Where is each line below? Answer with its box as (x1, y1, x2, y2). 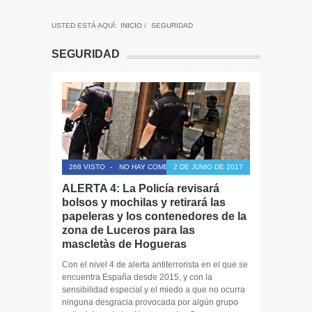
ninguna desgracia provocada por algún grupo (62, 297, 238, 308)
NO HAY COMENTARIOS (119, 162, 199, 171)
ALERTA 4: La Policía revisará (62, 182, 219, 194)
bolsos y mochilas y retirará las (62, 196, 226, 208)
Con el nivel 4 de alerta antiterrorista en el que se (62, 260, 248, 270)
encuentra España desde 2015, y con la (62, 272, 212, 283)
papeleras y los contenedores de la (62, 210, 247, 222)
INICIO (120, 21, 142, 29)
